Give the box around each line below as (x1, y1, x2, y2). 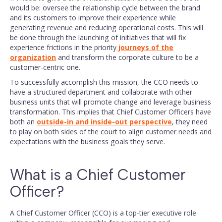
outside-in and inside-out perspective (37, 117, 172, 126)
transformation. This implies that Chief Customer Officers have (10, 107, 211, 116)
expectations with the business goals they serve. (10, 137, 165, 146)
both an (10, 117, 37, 126)
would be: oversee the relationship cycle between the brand (10, 3, 200, 12)
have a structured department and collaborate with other (10, 87, 192, 97)
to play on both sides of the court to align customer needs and (10, 127, 212, 136)
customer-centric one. (10, 62, 80, 72)
